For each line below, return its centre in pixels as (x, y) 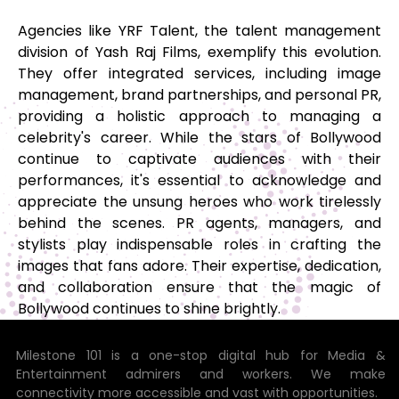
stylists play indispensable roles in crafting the (199, 244)
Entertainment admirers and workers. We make (201, 374)
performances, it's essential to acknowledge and (199, 180)
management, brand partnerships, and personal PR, (199, 94)
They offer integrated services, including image (199, 73)
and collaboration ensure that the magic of (199, 287)
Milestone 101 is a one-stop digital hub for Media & (201, 355)
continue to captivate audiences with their (199, 159)
